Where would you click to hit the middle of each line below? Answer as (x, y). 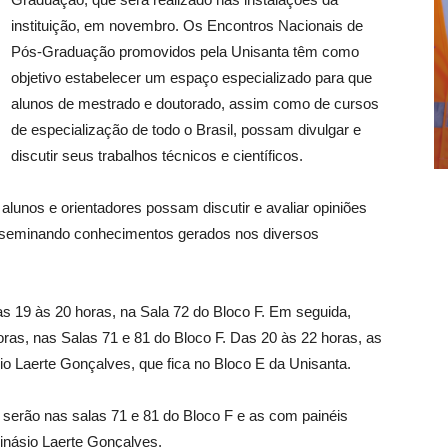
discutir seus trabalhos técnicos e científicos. (157, 156)
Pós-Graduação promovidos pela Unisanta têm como (185, 52)
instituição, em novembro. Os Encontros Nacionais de (187, 26)
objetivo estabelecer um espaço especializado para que (191, 78)
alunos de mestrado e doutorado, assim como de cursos (195, 104)
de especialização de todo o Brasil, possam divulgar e (186, 130)
